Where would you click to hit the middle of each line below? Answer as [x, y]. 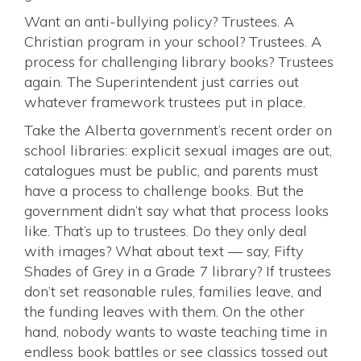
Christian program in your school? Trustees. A [173, 41]
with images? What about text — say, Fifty [164, 251]
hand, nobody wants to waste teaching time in [176, 332]
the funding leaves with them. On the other [164, 311]
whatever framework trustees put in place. [165, 102]
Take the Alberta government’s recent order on [178, 130]
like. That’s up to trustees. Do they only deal [166, 231]
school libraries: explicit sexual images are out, [178, 150]
